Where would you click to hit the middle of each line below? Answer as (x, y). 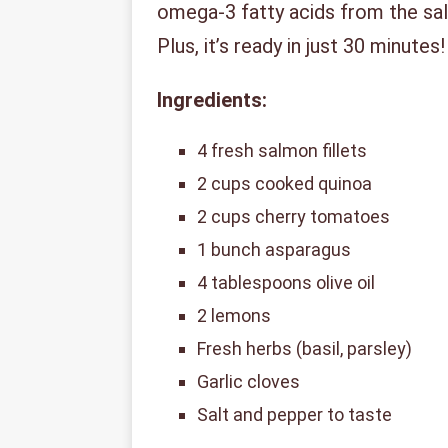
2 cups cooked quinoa (284, 184)
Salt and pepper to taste (294, 415)
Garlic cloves (248, 382)
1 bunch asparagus (274, 250)
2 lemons (234, 316)
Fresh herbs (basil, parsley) (304, 349)
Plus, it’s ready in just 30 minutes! (301, 46)
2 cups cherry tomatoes (293, 217)
